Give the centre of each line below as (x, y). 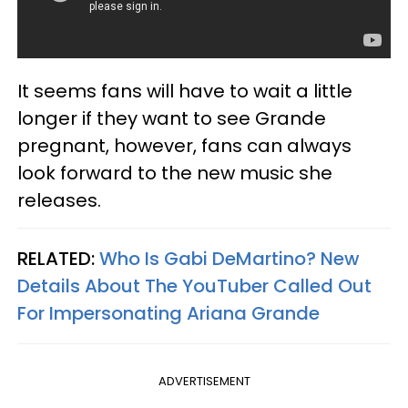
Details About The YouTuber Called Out (194, 286)
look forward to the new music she (175, 173)
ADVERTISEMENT (204, 381)
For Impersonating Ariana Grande (168, 313)
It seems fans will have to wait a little (185, 91)
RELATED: (58, 258)
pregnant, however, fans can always (184, 145)
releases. (61, 200)
